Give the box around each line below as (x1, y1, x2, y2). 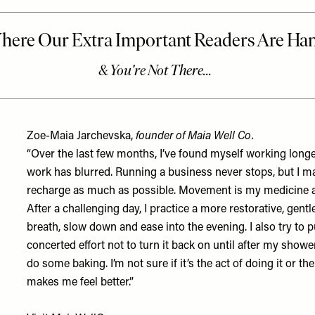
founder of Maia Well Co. (136, 131, 255, 142)
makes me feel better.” (27, 277, 134, 288)
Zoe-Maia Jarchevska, (27, 131, 136, 142)
